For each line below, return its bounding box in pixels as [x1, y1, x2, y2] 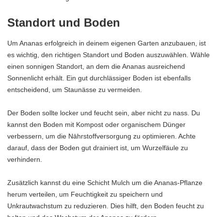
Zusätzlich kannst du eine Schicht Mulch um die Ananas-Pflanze [7, 179, 202, 187]
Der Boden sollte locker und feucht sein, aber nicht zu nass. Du [7, 109, 200, 117]
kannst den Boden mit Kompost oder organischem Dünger [7, 121, 186, 129]
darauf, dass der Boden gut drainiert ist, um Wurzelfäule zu [7, 144, 188, 152]
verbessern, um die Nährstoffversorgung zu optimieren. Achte [7, 132, 196, 140]
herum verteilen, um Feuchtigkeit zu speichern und [7, 190, 163, 199]
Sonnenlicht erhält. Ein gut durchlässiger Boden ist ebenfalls [7, 74, 191, 82]
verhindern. [7, 155, 42, 164]
